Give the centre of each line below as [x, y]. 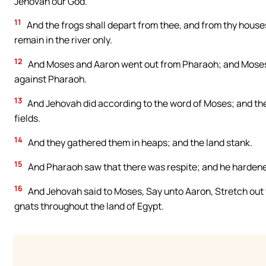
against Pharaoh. [50, 79]
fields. [27, 118]
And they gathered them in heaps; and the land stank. [139, 143]
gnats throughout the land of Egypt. [89, 206]
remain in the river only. [63, 40]
